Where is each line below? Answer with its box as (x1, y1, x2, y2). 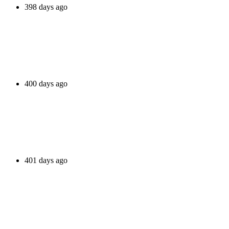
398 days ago (25, 2, 67, 11)
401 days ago (25, 155, 67, 165)
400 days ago (25, 79, 67, 88)
